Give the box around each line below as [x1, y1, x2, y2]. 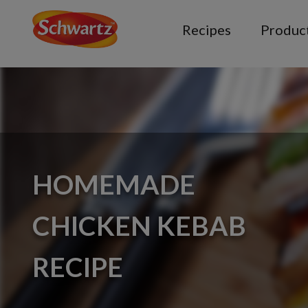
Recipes [182, 21, 232, 38]
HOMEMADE [32, 168, 195, 200]
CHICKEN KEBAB [32, 209, 246, 241]
